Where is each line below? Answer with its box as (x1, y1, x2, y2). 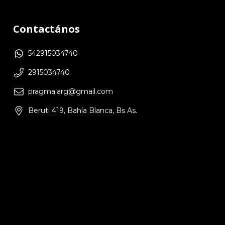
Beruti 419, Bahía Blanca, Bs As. (28, 106, 137, 116)
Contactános (13, 22, 80, 36)
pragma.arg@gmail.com (28, 87, 113, 96)
